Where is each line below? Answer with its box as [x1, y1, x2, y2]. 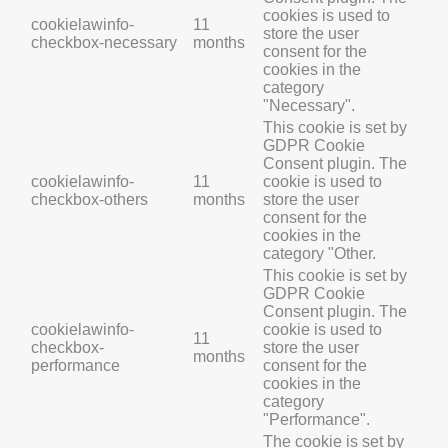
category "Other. [263, 245, 376, 263]
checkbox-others [31, 191, 148, 209]
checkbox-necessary [31, 34, 177, 52]
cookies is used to [263, 7, 390, 25]
